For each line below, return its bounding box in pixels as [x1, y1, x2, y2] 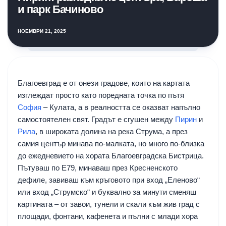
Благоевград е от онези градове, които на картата [18, 78, 190, 87]
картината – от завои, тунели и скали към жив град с [18, 199, 200, 208]
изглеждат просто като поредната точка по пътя [18, 90, 184, 99]
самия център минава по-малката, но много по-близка [18, 139, 204, 148]
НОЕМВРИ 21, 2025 [18, 28, 66, 34]
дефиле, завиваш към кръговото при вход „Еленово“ [18, 175, 200, 184]
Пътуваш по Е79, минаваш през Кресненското [18, 163, 178, 172]
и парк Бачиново [18, 3, 103, 16]
